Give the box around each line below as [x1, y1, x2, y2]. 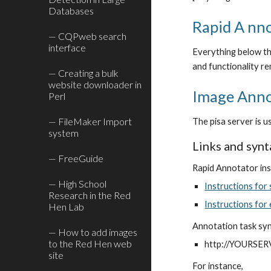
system [48, 127, 79, 139]
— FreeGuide [48, 152, 103, 164]
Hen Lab [48, 201, 84, 212]
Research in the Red [48, 189, 131, 201]
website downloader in [48, 79, 142, 90]
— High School [48, 178, 106, 189]
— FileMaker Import [48, 116, 132, 127]
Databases [48, 5, 94, 16]
